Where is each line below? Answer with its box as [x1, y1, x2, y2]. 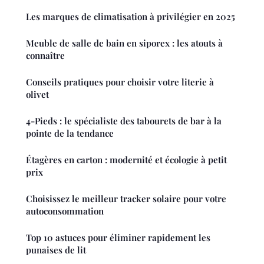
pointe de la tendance [26, 127, 114, 140]
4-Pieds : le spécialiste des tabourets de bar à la [26, 115, 222, 127]
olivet [26, 88, 49, 101]
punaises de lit [26, 244, 86, 256]
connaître [26, 49, 65, 62]
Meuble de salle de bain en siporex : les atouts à [26, 37, 223, 49]
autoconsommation [26, 205, 104, 217]
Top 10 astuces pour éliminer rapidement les [26, 232, 210, 244]
